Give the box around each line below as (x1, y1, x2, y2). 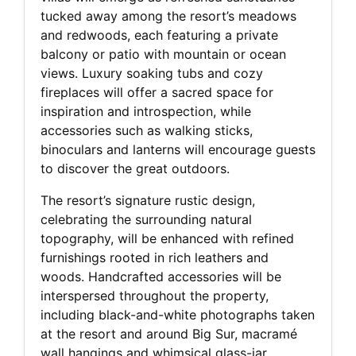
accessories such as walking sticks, (41, 122, 253, 138)
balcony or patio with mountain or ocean (41, 45, 286, 62)
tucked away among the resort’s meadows (41, 7, 296, 24)
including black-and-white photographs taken (41, 306, 315, 323)
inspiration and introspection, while (41, 103, 251, 119)
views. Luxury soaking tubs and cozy (41, 64, 263, 81)
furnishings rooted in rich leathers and (41, 249, 269, 265)
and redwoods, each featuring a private (41, 26, 278, 43)
